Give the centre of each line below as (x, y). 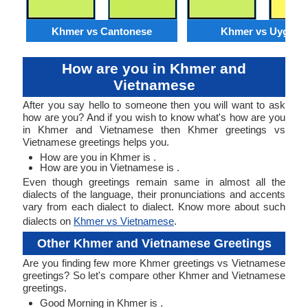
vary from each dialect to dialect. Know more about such (154, 207)
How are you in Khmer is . (98, 157)
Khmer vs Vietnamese (124, 221)
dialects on (48, 221)
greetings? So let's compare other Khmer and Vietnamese (154, 275)
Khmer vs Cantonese (102, 31)
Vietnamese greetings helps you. (96, 142)
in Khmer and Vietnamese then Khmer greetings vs (154, 130)
